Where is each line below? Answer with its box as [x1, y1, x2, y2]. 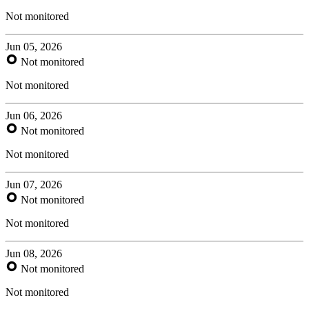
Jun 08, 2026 [6, 247, 62, 259]
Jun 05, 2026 [6, 40, 62, 52]
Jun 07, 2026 [6, 178, 62, 190]
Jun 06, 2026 [6, 109, 62, 121]
